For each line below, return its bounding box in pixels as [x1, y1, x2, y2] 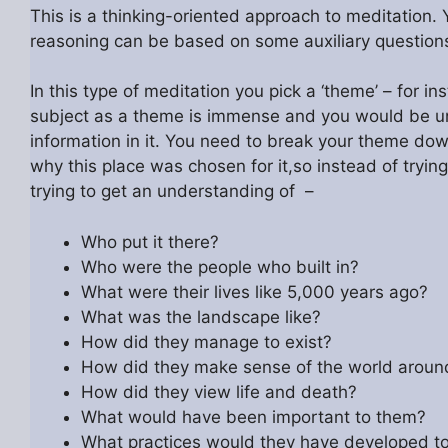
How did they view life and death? [80, 381, 357, 402]
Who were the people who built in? [80, 256, 359, 277]
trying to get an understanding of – [29, 181, 314, 202]
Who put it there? [80, 231, 219, 252]
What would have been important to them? [80, 406, 426, 427]
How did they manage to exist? [80, 331, 332, 352]
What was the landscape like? [80, 306, 321, 327]
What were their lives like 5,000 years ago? [80, 281, 428, 302]
